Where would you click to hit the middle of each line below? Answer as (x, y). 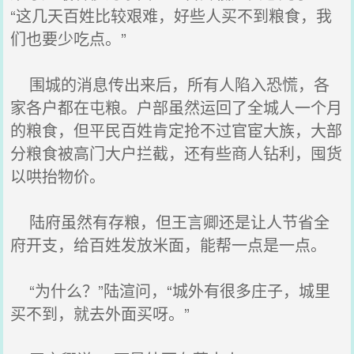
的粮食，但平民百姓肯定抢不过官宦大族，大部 (177, 130)
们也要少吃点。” (69, 38)
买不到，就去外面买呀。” (100, 313)
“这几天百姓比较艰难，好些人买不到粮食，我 (171, 15)
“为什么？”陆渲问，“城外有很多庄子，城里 (171, 290)
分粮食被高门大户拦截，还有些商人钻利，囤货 (177, 153)
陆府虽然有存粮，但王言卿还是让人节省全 (170, 222)
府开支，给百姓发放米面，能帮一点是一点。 (169, 245)
